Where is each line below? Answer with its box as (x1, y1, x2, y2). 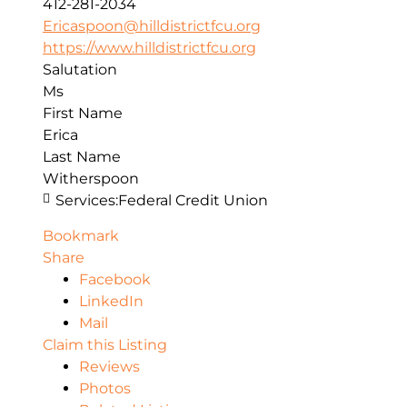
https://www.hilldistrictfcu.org (43, 39, 256, 57)
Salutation (43, 61, 117, 79)
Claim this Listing (43, 335, 167, 353)
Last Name (43, 148, 121, 166)
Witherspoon (43, 170, 139, 188)
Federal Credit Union (118, 192, 268, 210)
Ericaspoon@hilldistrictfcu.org (43, 17, 261, 35)
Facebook (79, 270, 151, 288)
